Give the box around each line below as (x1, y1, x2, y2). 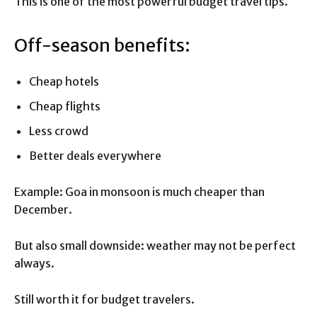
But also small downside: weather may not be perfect (14, 238, 296, 253)
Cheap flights (29, 99, 100, 114)
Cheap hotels (29, 74, 99, 89)
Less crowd (29, 124, 88, 139)
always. (14, 256, 54, 271)
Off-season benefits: (14, 34, 190, 57)
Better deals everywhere (29, 149, 161, 163)
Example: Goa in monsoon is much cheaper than (14, 185, 265, 200)
